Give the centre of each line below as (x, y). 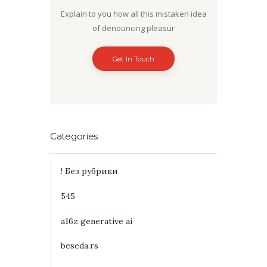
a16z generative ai (96, 221)
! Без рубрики (89, 171)
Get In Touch (133, 59)
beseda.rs (79, 246)
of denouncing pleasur (133, 28)
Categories (74, 136)
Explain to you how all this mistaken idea (133, 13)
